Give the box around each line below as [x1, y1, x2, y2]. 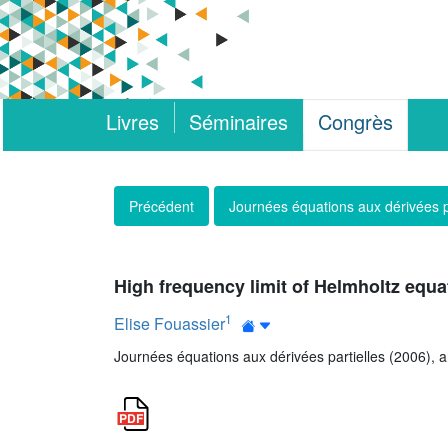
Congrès [318, 107, 394, 136]
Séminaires [189, 107, 289, 136]
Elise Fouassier [114, 311, 225, 335]
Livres [106, 107, 160, 136]
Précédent [129, 196, 194, 216]
